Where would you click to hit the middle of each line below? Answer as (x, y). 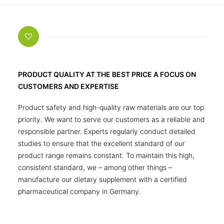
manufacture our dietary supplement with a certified (102, 179)
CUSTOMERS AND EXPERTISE (68, 86)
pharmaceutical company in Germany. (79, 191)
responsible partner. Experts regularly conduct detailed (107, 131)
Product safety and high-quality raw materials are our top (111, 107)
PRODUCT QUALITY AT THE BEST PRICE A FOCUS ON (107, 74)
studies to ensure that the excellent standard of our (101, 143)
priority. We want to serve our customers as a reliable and (111, 119)
